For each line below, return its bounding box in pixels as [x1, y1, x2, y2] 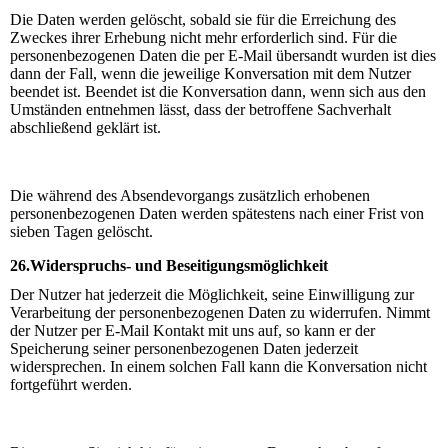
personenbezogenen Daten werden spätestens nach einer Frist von [10, 204, 424, 222]
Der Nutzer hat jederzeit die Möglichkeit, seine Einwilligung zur [10, 285, 414, 303]
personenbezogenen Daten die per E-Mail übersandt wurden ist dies [10, 46, 436, 64]
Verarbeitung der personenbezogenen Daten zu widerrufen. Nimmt [10, 303, 430, 321]
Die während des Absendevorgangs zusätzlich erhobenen [10, 186, 370, 204]
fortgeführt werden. [10, 375, 132, 393]
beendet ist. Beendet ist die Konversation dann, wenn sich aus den [10, 82, 426, 100]
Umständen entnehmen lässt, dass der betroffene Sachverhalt [10, 100, 391, 118]
